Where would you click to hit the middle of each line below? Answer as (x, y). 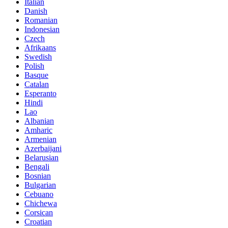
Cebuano (39, 194)
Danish (36, 11)
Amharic (38, 130)
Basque (36, 75)
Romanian (41, 20)
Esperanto (40, 94)
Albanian (39, 121)
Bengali (37, 167)
